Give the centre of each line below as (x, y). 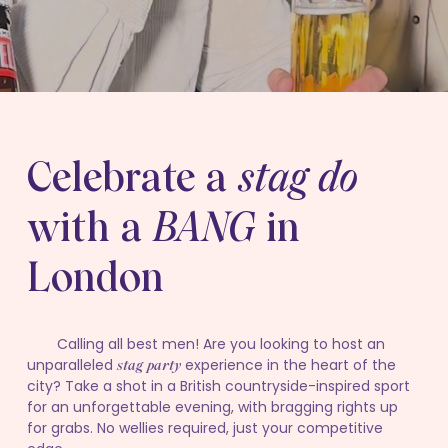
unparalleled (72, 365)
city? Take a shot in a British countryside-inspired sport (218, 386)
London (95, 277)
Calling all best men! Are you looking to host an (221, 344)
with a (90, 227)
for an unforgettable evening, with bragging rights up (212, 407)
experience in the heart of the (288, 365)
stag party (149, 365)
